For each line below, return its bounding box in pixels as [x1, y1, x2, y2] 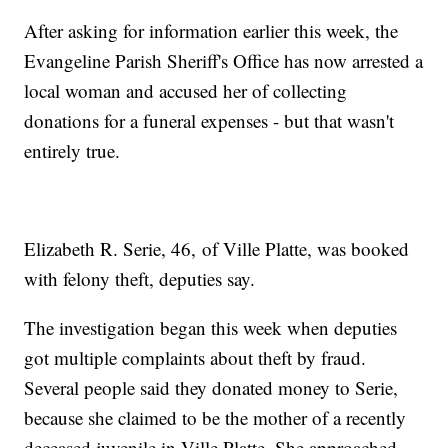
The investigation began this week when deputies [24, 315, 398, 341]
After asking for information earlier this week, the [24, 18, 399, 44]
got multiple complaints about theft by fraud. [24, 345, 367, 371]
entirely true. [24, 138, 121, 164]
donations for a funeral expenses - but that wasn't [24, 108, 395, 134]
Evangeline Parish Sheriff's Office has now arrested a [24, 48, 424, 74]
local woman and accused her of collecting [24, 78, 348, 104]
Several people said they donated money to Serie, [24, 375, 399, 401]
